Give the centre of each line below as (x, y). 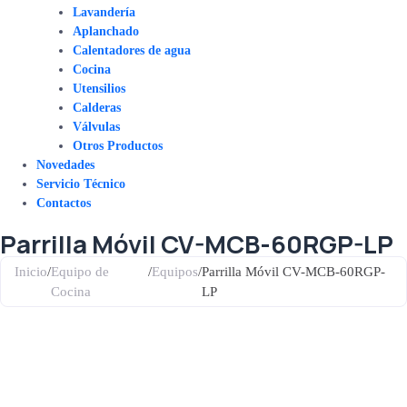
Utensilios (99, 89)
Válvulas (96, 127)
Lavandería (104, 13)
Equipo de (80, 272)
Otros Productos (118, 146)
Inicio (31, 272)
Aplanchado (106, 32)
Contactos (64, 203)
